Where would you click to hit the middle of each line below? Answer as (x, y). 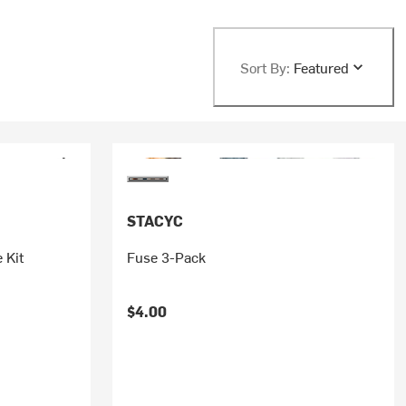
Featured (321, 67)
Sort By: (265, 67)
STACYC (155, 220)
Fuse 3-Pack (166, 256)
